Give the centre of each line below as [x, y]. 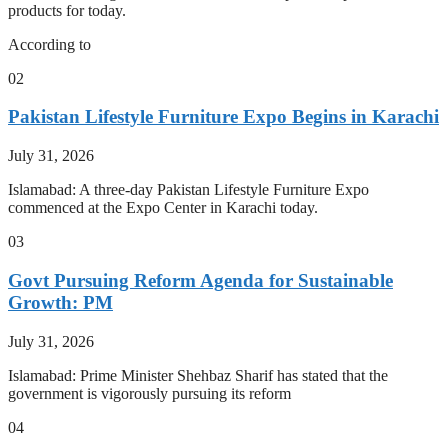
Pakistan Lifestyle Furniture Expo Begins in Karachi [223, 117]
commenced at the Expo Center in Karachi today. [163, 208]
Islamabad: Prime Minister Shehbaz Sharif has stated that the [198, 375]
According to [49, 44]
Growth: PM [60, 302]
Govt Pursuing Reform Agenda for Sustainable [200, 280]
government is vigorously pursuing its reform [149, 393]
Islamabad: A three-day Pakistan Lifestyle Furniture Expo [188, 190]
